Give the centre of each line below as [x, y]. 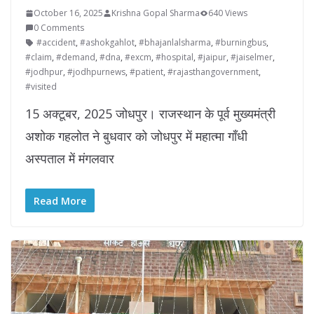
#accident [56, 43]
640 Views [228, 13]
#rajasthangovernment [213, 72]
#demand [76, 57]
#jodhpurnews [96, 72]
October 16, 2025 [68, 13]
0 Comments [59, 28]
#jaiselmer [252, 57]
